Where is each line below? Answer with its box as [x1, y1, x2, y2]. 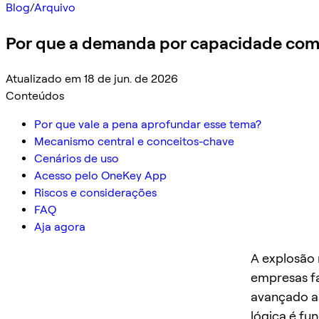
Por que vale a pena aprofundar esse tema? [34, 117, 261, 131]
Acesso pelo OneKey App [34, 168, 167, 182]
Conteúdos [6, 88, 64, 103]
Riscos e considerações [34, 185, 157, 199]
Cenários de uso [34, 151, 119, 165]
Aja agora [34, 219, 85, 234]
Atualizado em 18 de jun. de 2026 [6, 71, 178, 85]
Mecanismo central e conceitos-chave [34, 134, 234, 148]
